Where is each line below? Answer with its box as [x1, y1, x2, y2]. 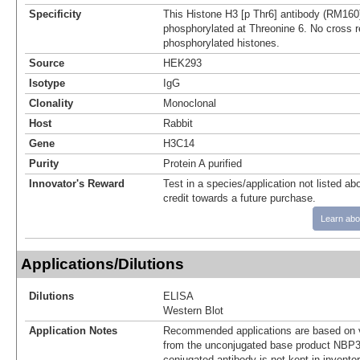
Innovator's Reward [29, 177, 125, 190]
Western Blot [163, 304, 223, 317]
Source [29, 56, 64, 69]
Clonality [29, 96, 73, 109]
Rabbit [163, 117, 193, 129]
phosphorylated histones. [163, 36, 280, 49]
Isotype [29, 76, 65, 89]
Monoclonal [163, 96, 216, 109]
